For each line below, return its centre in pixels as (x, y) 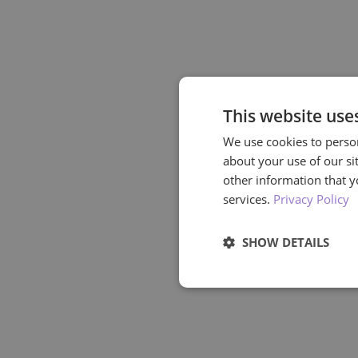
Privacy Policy (311, 199)
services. (248, 199)
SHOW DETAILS (286, 242)
